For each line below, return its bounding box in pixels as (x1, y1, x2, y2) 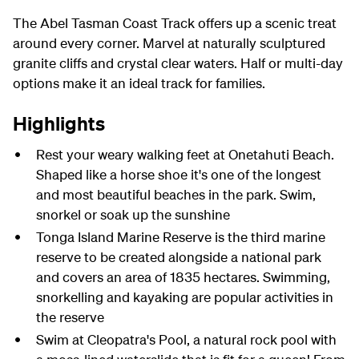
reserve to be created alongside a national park (35, 248, 321, 265)
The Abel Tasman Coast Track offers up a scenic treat (13, 14, 337, 31)
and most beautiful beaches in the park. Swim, (35, 186, 316, 203)
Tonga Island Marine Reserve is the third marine (35, 228, 325, 245)
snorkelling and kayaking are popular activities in (35, 288, 333, 305)
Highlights (13, 111, 105, 135)
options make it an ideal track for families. (13, 75, 265, 91)
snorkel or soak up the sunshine (35, 206, 230, 223)
